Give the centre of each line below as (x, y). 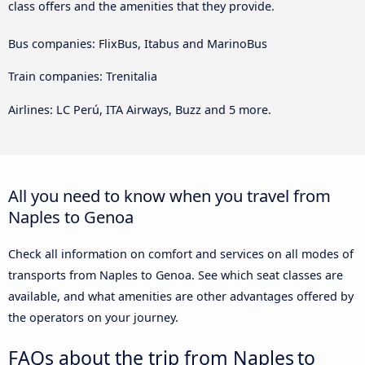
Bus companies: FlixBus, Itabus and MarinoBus (138, 43)
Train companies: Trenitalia (83, 77)
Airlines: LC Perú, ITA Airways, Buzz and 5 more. (140, 109)
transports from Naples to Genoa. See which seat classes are (176, 275)
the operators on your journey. (93, 317)
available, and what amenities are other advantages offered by (181, 296)
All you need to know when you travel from (169, 195)
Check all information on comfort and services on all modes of (181, 253)
